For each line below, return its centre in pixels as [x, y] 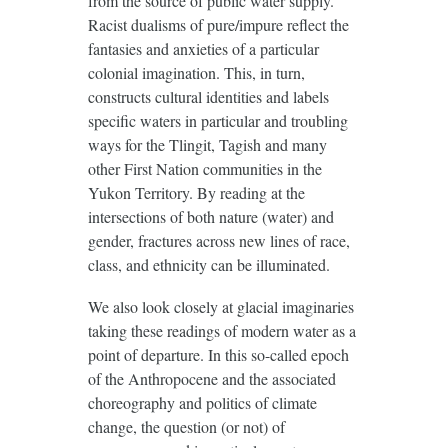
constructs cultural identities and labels [208, 96]
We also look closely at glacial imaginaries [220, 306]
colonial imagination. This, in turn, [196, 72]
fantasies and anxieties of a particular [203, 48]
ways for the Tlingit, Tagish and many [207, 144]
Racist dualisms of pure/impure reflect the [218, 24]
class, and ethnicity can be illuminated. [208, 264]
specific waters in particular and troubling [217, 120]
